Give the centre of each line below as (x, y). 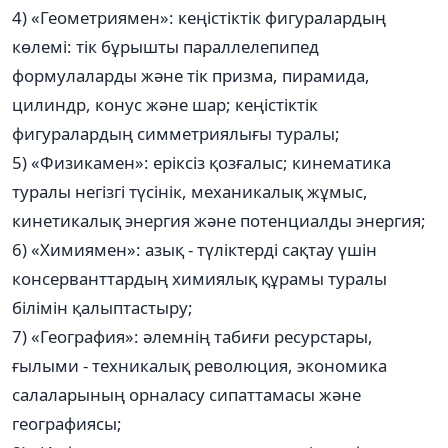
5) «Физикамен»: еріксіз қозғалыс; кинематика (201, 162)
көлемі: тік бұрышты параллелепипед (165, 46)
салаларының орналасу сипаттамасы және (186, 394)
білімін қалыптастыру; (102, 307)
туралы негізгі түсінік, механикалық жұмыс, (190, 191)
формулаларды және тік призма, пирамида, (191, 75)
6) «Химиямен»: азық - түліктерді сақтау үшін (194, 249)
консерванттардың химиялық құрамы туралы (199, 278)
